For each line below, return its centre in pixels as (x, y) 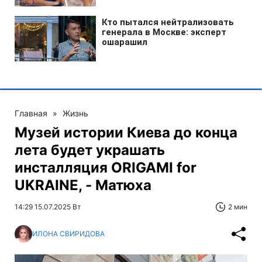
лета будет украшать (90, 150)
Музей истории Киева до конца (126, 132)
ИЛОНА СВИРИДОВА (68, 234)
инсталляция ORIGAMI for (106, 167)
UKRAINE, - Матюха (83, 185)
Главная (31, 113)
